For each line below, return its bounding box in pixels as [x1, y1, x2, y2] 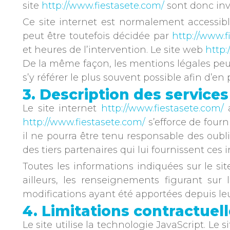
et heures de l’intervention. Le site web [23, 44, 205, 55]
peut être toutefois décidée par [23, 30, 172, 42]
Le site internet [23, 103, 101, 114]
